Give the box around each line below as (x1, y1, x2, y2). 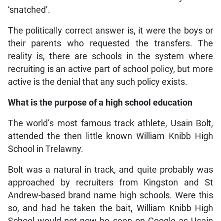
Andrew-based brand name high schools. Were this (7, 190, 214, 200)
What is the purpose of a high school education (7, 97, 192, 108)
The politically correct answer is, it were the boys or (7, 25, 214, 36)
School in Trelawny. (7, 144, 83, 154)
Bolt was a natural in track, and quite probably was (7, 164, 214, 175)
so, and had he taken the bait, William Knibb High (7, 203, 214, 213)
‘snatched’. (7, 4, 50, 15)
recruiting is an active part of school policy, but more (7, 64, 214, 74)
